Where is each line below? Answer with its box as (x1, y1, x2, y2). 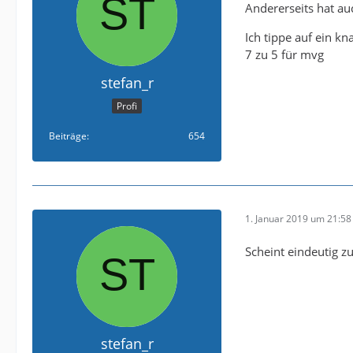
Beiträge (49, 129, 87, 143)
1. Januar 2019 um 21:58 (245, 211, 351, 225)
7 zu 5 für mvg (245, 46, 324, 62)
